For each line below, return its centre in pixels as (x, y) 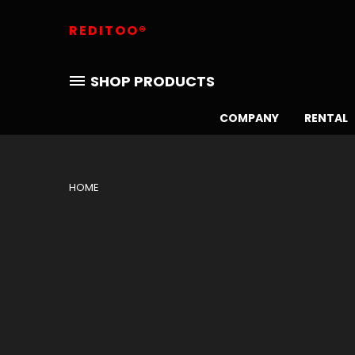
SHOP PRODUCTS (153, 81)
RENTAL (326, 118)
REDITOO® (109, 31)
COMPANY (249, 118)
